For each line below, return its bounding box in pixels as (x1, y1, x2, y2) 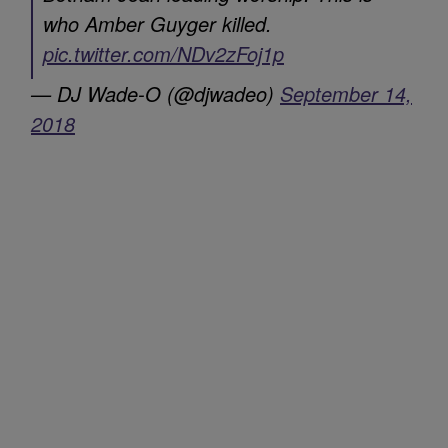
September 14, (280, 69, 412, 98)
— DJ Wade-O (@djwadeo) (31, 69, 280, 98)
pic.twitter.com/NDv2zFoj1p (43, 29, 284, 58)
